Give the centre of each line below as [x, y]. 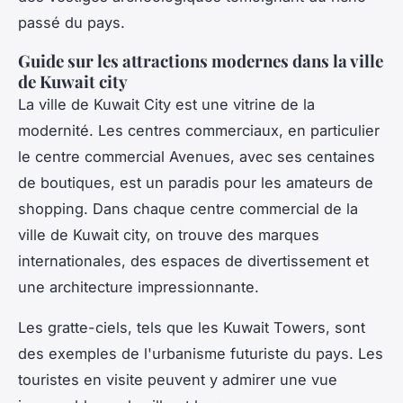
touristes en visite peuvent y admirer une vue [178, 379]
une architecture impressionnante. [139, 287]
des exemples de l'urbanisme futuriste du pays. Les [201, 353]
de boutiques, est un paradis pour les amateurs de [196, 182]
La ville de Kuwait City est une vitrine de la [166, 104]
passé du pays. [72, 22]
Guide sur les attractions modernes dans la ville [201, 60]
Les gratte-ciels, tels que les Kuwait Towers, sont [192, 327]
